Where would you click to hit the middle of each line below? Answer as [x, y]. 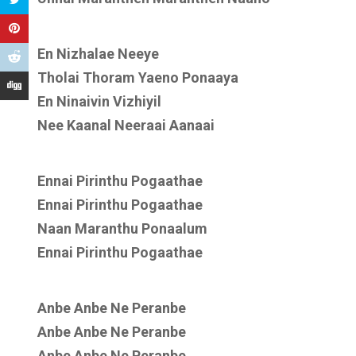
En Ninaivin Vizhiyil [99, 101]
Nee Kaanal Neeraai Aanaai [126, 125]
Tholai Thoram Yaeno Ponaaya [138, 77]
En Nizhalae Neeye [98, 54]
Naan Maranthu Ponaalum [122, 228]
